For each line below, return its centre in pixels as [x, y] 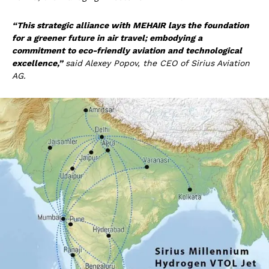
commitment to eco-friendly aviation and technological [127, 51]
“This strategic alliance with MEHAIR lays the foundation [131, 26]
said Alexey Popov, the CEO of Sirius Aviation [158, 63]
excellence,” [39, 63]
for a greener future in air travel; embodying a [107, 38]
